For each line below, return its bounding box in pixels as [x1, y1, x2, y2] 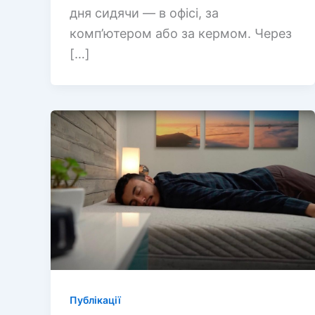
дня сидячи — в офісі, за [70, 5, 219, 20]
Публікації [70, 293, 121, 306]
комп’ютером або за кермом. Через [70, 25, 292, 41]
